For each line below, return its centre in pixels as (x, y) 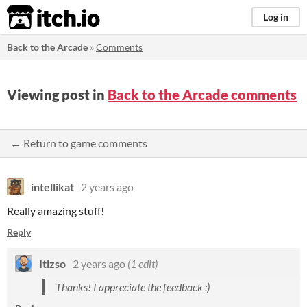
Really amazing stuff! (56, 211)
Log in (276, 17)
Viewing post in (57, 95)
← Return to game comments (79, 143)
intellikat (52, 187)
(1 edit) (143, 263)
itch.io (36, 18)
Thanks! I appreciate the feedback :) (133, 287)
